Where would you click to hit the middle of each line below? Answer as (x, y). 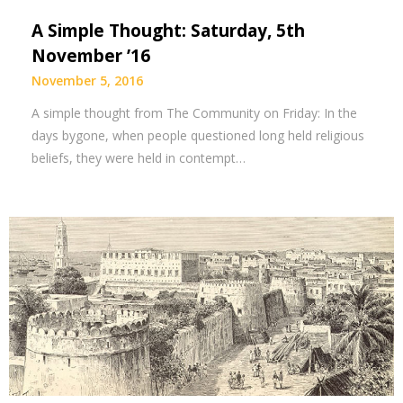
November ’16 (91, 56)
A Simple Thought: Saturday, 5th (168, 31)
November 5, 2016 (87, 81)
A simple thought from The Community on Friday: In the (194, 113)
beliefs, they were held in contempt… (139, 158)
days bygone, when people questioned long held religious (198, 136)
